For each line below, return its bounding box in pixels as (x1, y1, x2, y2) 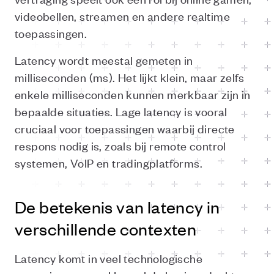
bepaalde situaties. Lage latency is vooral (15, 103, 228, 119)
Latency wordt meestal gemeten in (15, 52, 193, 67)
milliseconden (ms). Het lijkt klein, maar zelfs (15, 69, 245, 84)
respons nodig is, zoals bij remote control (15, 138, 226, 153)
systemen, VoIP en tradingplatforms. (15, 155, 202, 170)
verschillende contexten (15, 218, 197, 239)
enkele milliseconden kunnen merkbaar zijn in (15, 86, 251, 102)
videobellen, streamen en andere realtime (15, 8, 230, 23)
